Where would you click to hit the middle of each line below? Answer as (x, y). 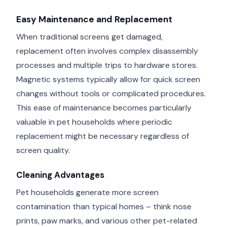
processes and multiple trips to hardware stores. (107, 65)
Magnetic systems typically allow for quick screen (108, 79)
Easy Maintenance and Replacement (94, 20)
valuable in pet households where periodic (94, 122)
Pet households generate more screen (87, 192)
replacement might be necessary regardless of (103, 136)
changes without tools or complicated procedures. (111, 93)
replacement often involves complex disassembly (107, 51)
